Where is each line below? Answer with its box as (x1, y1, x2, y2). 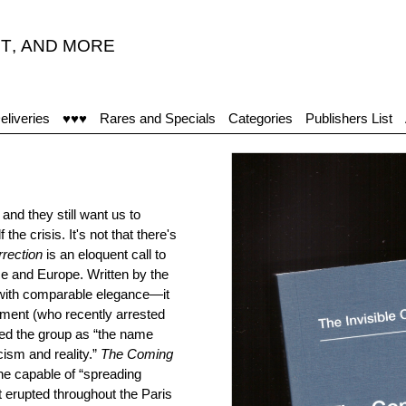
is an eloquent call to (43, 246, 166, 262)
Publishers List (305, 111, 392, 126)
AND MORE (21, 36, 115, 55)
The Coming (101, 346, 173, 362)
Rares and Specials (100, 111, 216, 126)
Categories (228, 111, 293, 126)
